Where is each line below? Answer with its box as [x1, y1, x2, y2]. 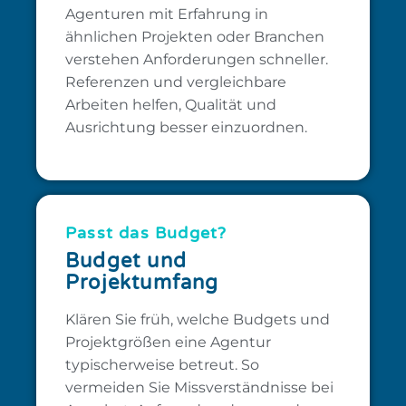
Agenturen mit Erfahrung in [65, 5, 268, 23]
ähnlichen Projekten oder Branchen [65, 27, 324, 45]
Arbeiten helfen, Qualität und [65, 95, 276, 113]
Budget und [65, 248, 187, 273]
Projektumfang [65, 270, 219, 295]
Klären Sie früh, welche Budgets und [65, 310, 330, 328]
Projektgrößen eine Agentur [65, 333, 271, 351]
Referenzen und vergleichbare [65, 72, 286, 91]
